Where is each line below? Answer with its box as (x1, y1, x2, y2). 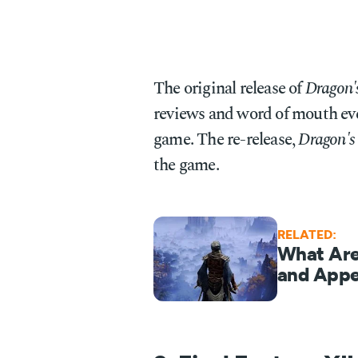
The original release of (153, 76, 305, 101)
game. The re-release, (153, 127, 299, 153)
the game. (153, 153, 219, 178)
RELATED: (277, 229, 336, 241)
